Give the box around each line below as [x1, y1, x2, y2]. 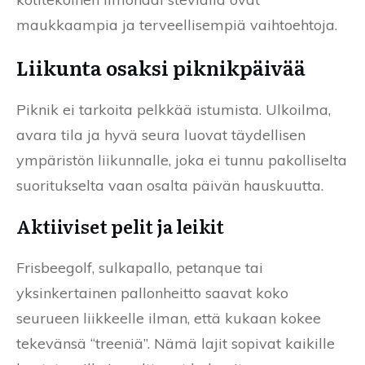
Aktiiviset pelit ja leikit [16, 212, 224, 240]
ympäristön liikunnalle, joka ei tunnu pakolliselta [16, 150, 347, 169]
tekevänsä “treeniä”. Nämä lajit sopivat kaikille [16, 333, 335, 353]
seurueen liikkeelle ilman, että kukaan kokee [16, 308, 321, 328]
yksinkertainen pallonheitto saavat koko [16, 283, 288, 302]
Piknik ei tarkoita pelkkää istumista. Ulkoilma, [16, 99, 331, 119]
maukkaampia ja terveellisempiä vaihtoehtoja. [16, 15, 337, 34]
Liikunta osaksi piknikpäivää [16, 52, 306, 81]
